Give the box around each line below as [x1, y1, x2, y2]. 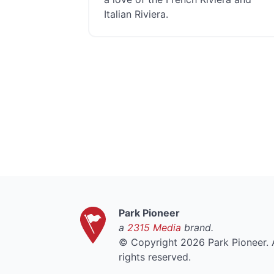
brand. [181, 221, 213, 234]
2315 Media [127, 221, 181, 234]
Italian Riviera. [104, 8, 168, 20]
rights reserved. [119, 251, 191, 263]
